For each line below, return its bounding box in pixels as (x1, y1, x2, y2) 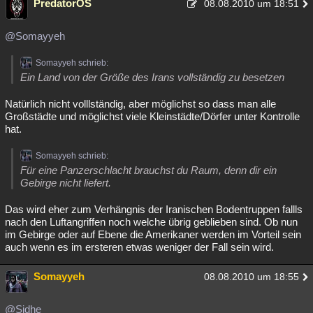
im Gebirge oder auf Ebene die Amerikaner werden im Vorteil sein (5, 228, 301, 240)
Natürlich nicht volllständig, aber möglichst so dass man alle (5, 98, 276, 110)
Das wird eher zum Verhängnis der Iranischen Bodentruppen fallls (5, 203, 303, 215)
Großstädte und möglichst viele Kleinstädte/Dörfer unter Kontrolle (5, 110, 300, 122)
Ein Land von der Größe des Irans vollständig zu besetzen (20, 71, 284, 83)
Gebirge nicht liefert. (20, 177, 111, 189)
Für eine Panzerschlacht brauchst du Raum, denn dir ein (20, 164, 277, 176)
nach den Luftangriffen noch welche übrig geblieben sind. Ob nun (5, 216, 298, 228)
